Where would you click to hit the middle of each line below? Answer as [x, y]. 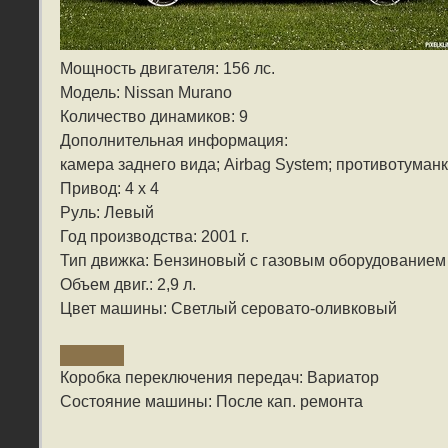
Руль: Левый [107, 213]
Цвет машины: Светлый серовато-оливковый [228, 309]
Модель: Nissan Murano [146, 93]
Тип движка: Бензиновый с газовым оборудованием [253, 261]
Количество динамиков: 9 [154, 117]
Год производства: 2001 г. [154, 237]
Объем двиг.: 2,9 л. [128, 285]
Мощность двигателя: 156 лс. [167, 69]
